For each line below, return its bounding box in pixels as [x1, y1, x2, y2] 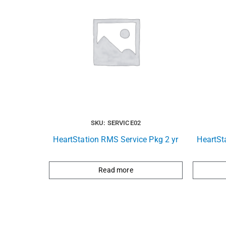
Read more [98, 165, 133, 174]
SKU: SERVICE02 [90, 119, 141, 127]
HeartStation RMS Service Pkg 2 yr [53, 134, 179, 144]
